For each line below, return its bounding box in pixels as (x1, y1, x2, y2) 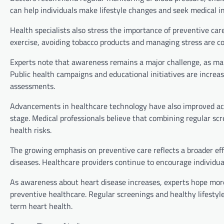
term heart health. (10, 200, 72, 212)
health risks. (10, 124, 51, 136)
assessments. (10, 80, 55, 92)
